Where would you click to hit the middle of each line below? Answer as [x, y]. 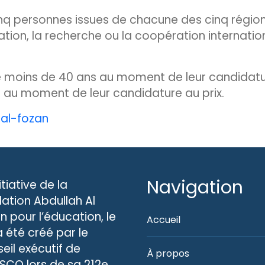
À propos [168, 253]
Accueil [164, 220]
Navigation [195, 188]
